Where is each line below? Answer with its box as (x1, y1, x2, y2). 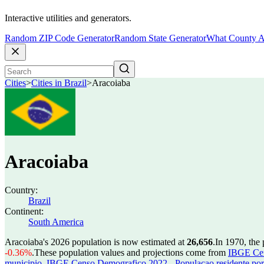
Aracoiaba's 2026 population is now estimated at (5, 237, 187, 247)
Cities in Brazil (31, 78, 87, 88)
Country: (5, 185, 38, 195)
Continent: (5, 206, 44, 216)
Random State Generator (114, 33, 206, 44)
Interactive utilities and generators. (5, 13, 131, 24)
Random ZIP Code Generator (5, 33, 114, 44)
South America (28, 217, 84, 227)
